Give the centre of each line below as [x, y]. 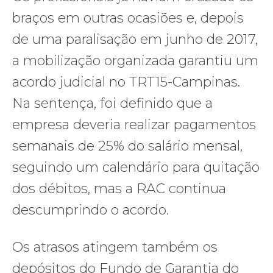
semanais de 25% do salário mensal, [127, 146]
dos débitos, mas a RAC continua [119, 189]
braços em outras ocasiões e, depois [128, 18]
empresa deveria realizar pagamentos [134, 125]
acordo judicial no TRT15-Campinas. [126, 82]
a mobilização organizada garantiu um [135, 61]
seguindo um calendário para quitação [136, 168]
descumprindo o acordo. [90, 210]
